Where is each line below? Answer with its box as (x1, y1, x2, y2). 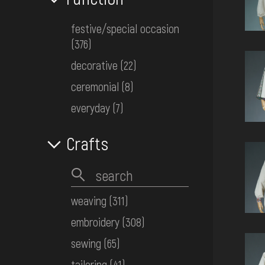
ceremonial (71, 79, 119, 94)
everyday (71, 101, 110, 115)
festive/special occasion (71, 21, 179, 36)
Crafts (66, 132, 108, 154)
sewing (71, 236, 101, 251)
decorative (71, 58, 118, 73)
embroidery (71, 215, 119, 230)
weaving (71, 193, 106, 208)
